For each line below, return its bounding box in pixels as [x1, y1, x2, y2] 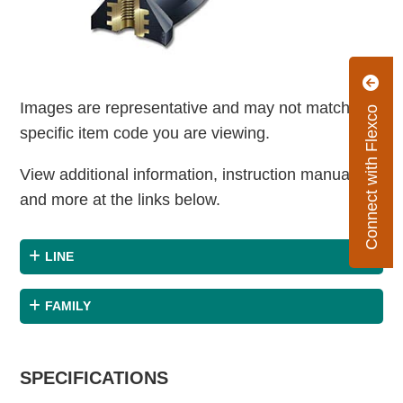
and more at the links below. [20, 191, 221, 210]
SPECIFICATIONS [20, 368, 169, 389]
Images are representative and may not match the [20, 99, 378, 118]
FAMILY [45, 299, 92, 314]
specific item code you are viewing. [20, 124, 271, 143]
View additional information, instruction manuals [20, 166, 363, 184]
